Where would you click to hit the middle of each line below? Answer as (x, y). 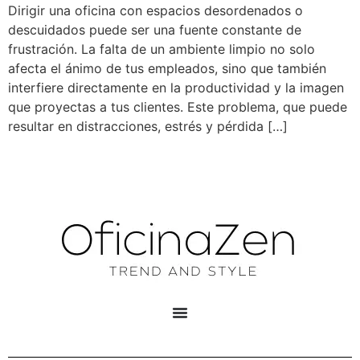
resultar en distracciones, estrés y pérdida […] (148, 127)
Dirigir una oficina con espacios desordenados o (155, 11)
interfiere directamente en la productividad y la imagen (176, 88)
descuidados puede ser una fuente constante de (155, 30)
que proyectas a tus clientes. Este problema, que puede (178, 107)
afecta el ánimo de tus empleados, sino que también (167, 69)
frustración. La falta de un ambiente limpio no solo (162, 49)
